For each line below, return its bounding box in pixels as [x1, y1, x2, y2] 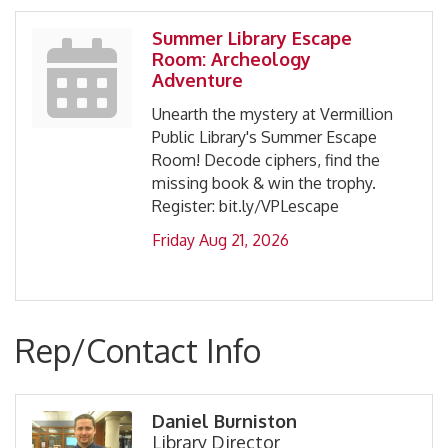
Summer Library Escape [152, 27, 352, 50]
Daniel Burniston [152, 410, 297, 433]
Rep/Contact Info [15, 330, 261, 372]
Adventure [152, 69, 243, 92]
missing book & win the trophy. [152, 173, 376, 194]
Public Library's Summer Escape [152, 127, 377, 148]
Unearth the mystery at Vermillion [152, 104, 393, 125]
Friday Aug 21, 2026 [152, 230, 289, 251]
